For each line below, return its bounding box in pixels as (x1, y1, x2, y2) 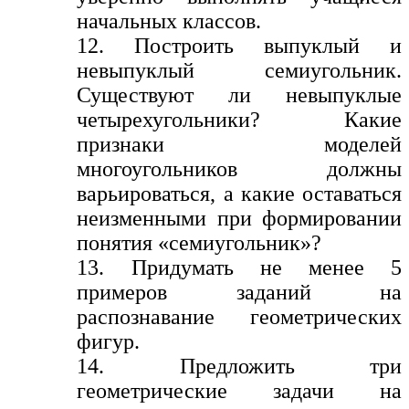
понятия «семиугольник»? (77, 231, 322, 256)
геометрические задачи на (77, 379, 402, 404)
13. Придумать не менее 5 (77, 256, 402, 280)
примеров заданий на (77, 280, 402, 305)
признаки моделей (77, 132, 402, 157)
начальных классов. (77, 9, 262, 34)
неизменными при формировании (77, 206, 402, 231)
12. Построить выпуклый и (77, 34, 402, 58)
